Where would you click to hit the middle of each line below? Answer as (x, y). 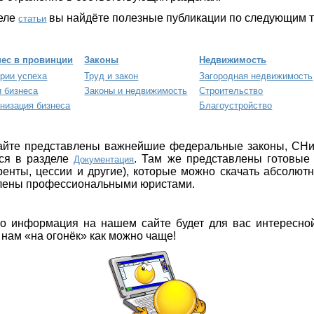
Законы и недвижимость (136, 90)
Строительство (231, 90)
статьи (33, 18)
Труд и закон (111, 76)
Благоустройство (236, 105)
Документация (104, 159)
